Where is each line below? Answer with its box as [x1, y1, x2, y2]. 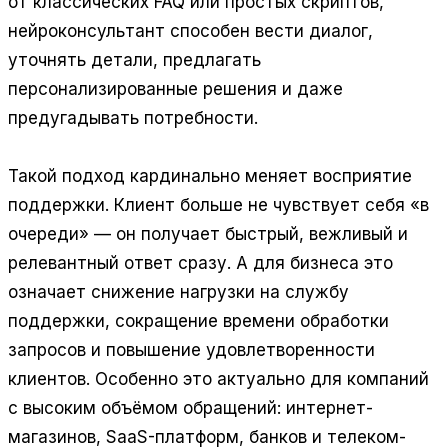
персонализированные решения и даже [8, 79, 343, 100]
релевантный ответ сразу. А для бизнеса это [8, 253, 393, 274]
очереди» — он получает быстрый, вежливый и [8, 224, 408, 245]
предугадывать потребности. [8, 108, 258, 129]
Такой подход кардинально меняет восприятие [8, 166, 412, 187]
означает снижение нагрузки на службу [8, 282, 349, 303]
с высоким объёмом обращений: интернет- [8, 398, 373, 419]
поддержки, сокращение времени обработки [8, 311, 389, 332]
